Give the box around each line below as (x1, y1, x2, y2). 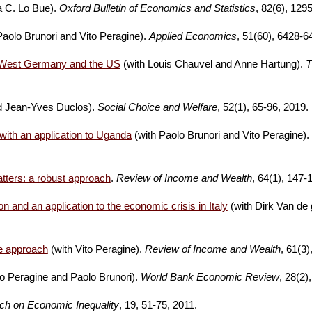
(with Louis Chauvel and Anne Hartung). (120, 58, 306, 70)
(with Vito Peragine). (47, 244, 145, 255)
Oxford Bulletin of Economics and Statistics (58, 3, 256, 14)
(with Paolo (131, 130, 185, 141)
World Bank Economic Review (140, 272, 279, 283)
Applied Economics (148, 31, 237, 42)
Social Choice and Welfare (97, 102, 217, 113)
